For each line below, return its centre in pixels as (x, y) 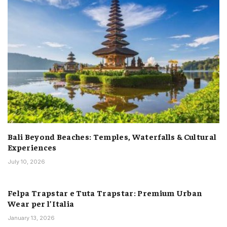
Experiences (32, 147)
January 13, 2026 (31, 218)
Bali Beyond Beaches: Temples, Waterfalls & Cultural (112, 137)
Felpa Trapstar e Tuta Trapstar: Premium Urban (105, 193)
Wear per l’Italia (41, 203)
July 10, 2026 (26, 162)
